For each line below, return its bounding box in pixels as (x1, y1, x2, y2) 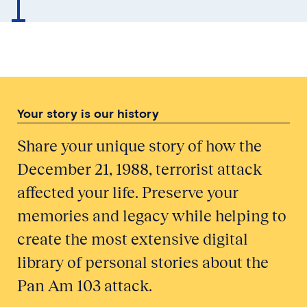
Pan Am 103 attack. (17, 275, 156, 295)
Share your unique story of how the (17, 136, 262, 156)
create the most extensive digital (17, 229, 248, 249)
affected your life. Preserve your (17, 182, 238, 202)
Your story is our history (17, 106, 159, 121)
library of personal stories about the (17, 252, 269, 272)
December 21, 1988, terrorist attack (17, 159, 262, 179)
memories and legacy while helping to (17, 206, 286, 225)
